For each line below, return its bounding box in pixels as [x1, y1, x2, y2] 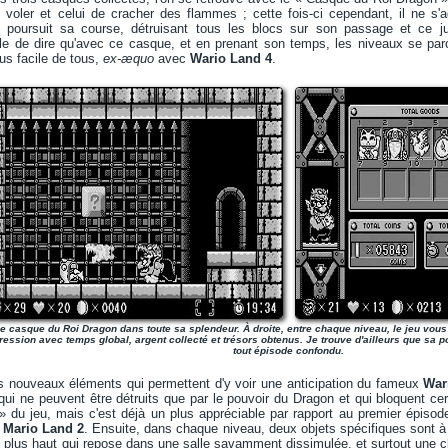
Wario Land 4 [190, 51, 272, 66]
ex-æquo [103, 51, 154, 66]
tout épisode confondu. [233, 345, 344, 356]
